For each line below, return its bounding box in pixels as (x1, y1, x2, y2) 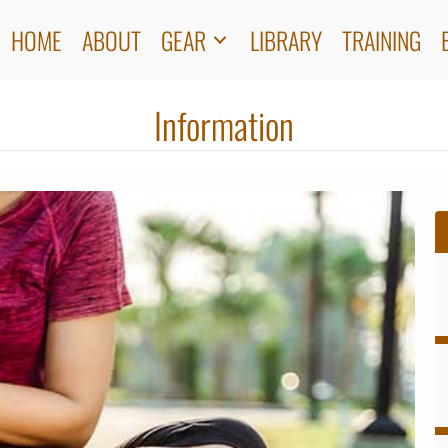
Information (154, 98, 294, 151)
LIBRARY (250, 21, 323, 58)
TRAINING (342, 21, 422, 58)
